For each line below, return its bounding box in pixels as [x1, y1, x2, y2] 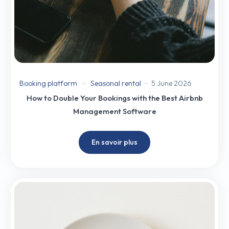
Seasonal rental [90, 78, 141, 88]
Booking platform [19, 78, 77, 88]
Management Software [73, 106, 156, 116]
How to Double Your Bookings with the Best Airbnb [26, 93, 203, 103]
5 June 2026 [151, 78, 192, 88]
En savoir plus [91, 137, 138, 147]
